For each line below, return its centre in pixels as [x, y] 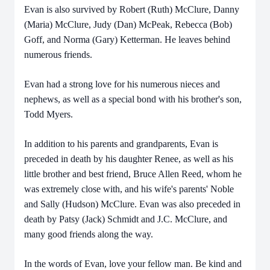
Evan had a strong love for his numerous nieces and [122, 84]
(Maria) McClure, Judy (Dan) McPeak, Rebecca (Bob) [128, 24]
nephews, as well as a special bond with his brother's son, [133, 99]
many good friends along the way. [89, 234]
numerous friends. [58, 55]
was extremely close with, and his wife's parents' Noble [129, 189]
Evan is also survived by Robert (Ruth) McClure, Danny [132, 9]
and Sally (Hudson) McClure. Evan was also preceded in [132, 204]
